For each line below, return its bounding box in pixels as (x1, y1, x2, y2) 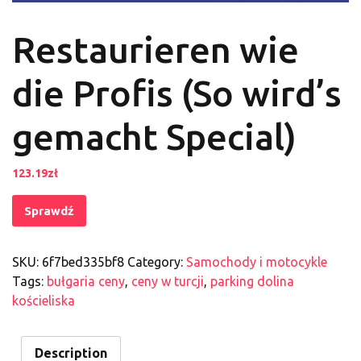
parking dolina (210, 273, 294, 288)
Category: (127, 254, 186, 269)
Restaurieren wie (12, 28, 299, 70)
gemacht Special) (12, 115, 297, 157)
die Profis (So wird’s (12, 72, 342, 114)
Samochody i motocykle (186, 254, 327, 269)
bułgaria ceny (47, 273, 125, 288)
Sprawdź (24, 203, 74, 218)
